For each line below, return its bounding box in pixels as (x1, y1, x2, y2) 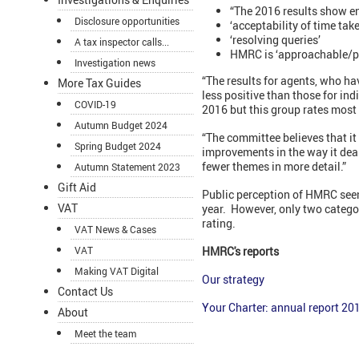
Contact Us (58, 284, 113, 300)
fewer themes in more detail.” (202, 159, 346, 175)
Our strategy (202, 272, 264, 288)
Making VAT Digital (75, 264, 159, 278)
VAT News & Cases (75, 223, 156, 236)
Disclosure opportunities (75, 14, 179, 28)
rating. (202, 216, 236, 232)
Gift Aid (58, 179, 96, 196)
